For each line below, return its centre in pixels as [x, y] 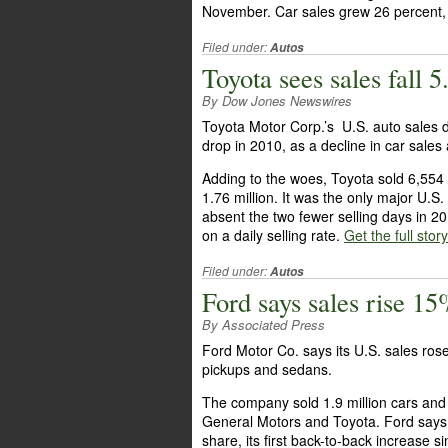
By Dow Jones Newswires [277, 100]
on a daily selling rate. [273, 235]
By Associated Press [263, 324]
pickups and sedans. [267, 369]
